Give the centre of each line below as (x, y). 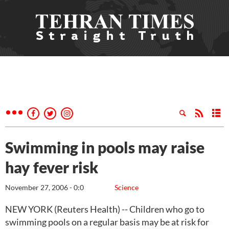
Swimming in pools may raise (105, 147)
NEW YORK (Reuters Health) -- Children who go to (105, 209)
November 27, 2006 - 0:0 (44, 187)
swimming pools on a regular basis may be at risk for (107, 222)
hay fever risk (52, 167)
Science (127, 187)
